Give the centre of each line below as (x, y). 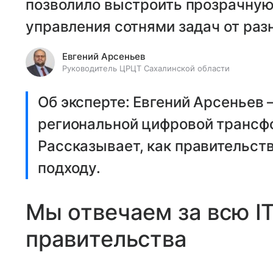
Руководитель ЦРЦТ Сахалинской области (146, 68)
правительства (106, 239)
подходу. (69, 168)
